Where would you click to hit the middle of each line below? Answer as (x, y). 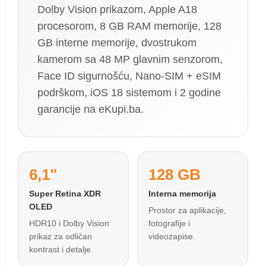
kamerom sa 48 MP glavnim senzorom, (130, 59)
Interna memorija (182, 194)
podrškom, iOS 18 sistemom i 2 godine (129, 93)
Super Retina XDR (65, 194)
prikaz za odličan (61, 236)
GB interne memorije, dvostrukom (117, 43)
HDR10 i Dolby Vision (69, 223)
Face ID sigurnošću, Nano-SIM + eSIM (129, 76)
